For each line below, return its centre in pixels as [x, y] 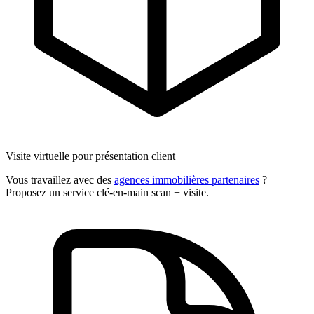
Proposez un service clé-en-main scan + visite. [107, 192]
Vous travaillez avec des [60, 179]
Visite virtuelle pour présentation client [90, 156]
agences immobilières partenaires [187, 179]
